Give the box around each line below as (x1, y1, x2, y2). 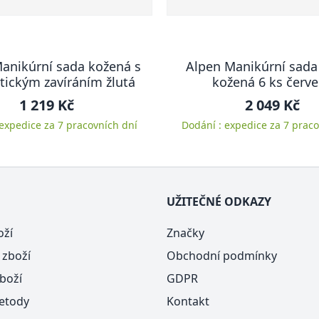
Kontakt (167, 293, 209, 309)
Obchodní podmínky (167, 248, 277, 263)
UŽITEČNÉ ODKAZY (167, 194, 271, 209)
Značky (167, 225, 204, 241)
